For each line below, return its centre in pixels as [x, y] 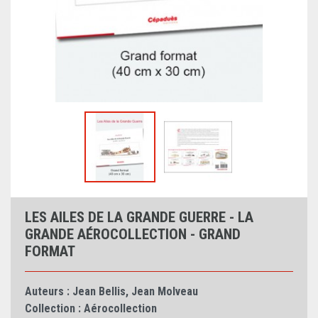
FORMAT [50, 252]
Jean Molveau [165, 292]
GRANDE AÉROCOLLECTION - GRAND [133, 235]
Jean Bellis [99, 292]
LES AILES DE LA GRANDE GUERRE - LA [139, 218]
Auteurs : [47, 292]
